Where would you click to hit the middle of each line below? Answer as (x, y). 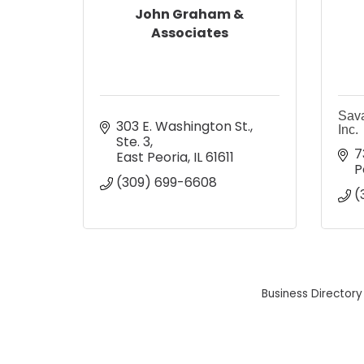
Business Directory (312, 293)
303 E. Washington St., (184, 126)
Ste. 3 (133, 141)
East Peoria (152, 157)
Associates (189, 33)
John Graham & (190, 15)
